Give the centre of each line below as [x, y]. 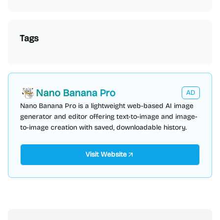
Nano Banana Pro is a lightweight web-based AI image [107, 106]
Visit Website [106, 154]
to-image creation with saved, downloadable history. [103, 127]
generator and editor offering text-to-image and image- [109, 117]
